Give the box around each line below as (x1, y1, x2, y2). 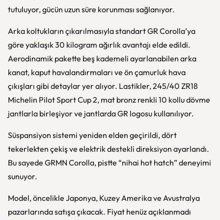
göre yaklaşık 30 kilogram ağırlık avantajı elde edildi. (8, 40, 191, 50)
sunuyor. (8, 171, 37, 181)
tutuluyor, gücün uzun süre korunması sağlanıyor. (8, 4, 175, 14)
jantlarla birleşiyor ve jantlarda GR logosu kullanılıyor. (8, 109, 194, 118)
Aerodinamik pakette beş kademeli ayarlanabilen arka (8, 54, 196, 63)
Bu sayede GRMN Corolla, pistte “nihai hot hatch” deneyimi (8, 158, 211, 167)
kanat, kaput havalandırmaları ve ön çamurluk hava (8, 67, 186, 77)
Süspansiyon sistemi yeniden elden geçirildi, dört (8, 130, 177, 140)
